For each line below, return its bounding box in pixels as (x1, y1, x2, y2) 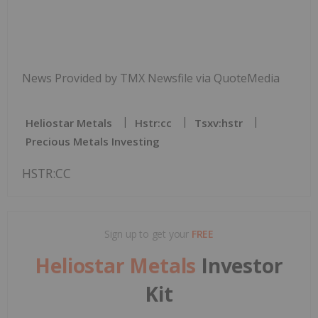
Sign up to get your (104, 226, 192, 241)
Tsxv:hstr (194, 115, 243, 130)
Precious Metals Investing (26, 133, 160, 148)
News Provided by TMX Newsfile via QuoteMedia (22, 70, 280, 86)
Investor (201, 251, 283, 279)
